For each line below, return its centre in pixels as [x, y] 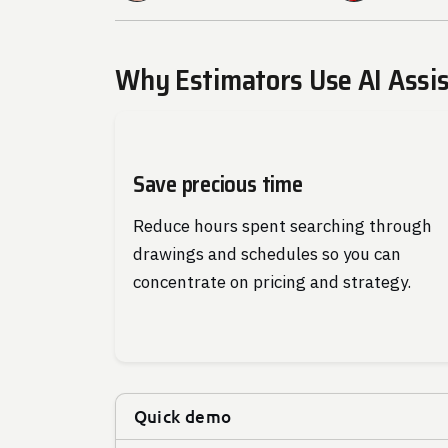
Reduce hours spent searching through [282, 226]
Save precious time [217, 183]
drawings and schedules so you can [266, 254]
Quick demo [182, 416]
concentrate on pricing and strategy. [271, 282]
